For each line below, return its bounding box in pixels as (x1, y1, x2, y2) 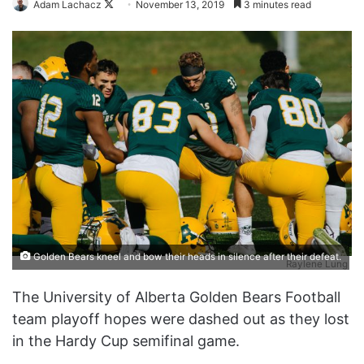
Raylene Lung (286, 258, 348, 270)
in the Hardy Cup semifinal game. (12, 331, 240, 349)
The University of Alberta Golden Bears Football (12, 288, 340, 305)
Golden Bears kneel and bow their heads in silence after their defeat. (31, 250, 341, 262)
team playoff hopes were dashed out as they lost (12, 310, 349, 327)
